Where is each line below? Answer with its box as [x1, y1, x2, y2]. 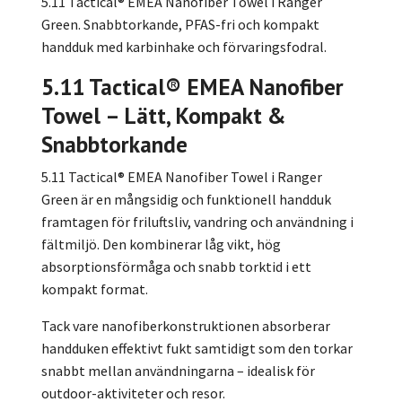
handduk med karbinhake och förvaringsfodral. [41, 37, 327, 56]
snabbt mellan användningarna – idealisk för [41, 361, 315, 380]
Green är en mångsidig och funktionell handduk [41, 189, 331, 208]
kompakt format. [41, 279, 148, 298]
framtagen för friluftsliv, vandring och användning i [41, 212, 354, 231]
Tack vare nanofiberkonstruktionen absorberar [41, 316, 330, 335]
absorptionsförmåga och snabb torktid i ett [41, 257, 311, 275]
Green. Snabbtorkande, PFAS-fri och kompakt [41, 14, 319, 33]
